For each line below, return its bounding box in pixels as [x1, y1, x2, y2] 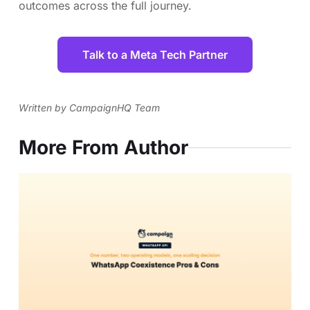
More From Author [19, 135, 188, 159]
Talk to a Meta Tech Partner [82, 47, 228, 62]
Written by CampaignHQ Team [19, 101, 160, 113]
